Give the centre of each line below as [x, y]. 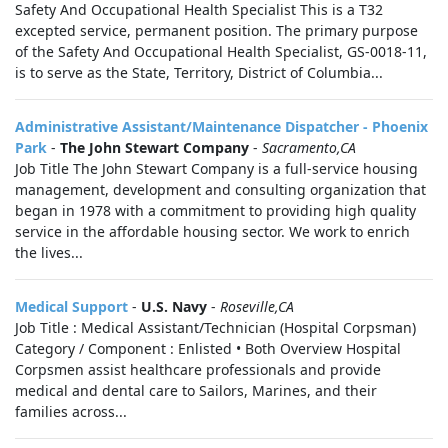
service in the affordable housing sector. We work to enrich [212, 231]
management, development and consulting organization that [220, 189]
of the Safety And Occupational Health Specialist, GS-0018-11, [221, 51]
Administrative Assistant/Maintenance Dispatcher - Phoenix [221, 126]
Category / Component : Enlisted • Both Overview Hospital [208, 348]
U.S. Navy [174, 306]
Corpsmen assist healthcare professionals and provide [198, 369]
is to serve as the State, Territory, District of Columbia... [199, 72]
